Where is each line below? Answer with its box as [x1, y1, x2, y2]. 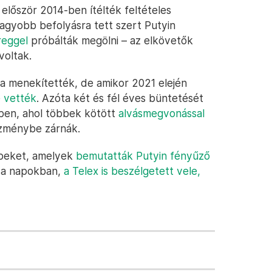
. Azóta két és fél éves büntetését [36, 92, 203, 104]
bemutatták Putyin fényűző [76, 149, 210, 162]
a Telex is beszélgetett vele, [64, 165, 200, 177]
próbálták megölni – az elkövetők [28, 34, 193, 47]
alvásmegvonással [118, 107, 205, 120]
